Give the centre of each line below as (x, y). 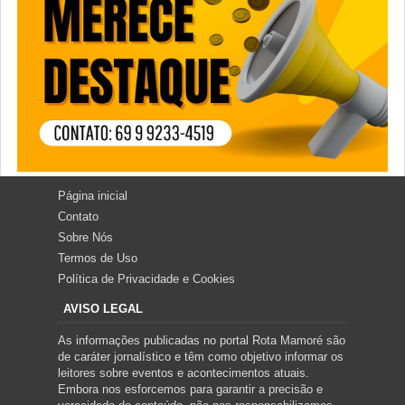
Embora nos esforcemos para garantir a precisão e (190, 389)
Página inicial (93, 195)
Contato (78, 216)
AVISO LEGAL (103, 308)
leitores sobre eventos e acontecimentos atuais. (184, 372)
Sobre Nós (85, 237)
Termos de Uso (98, 258)
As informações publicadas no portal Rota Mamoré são (202, 340)
